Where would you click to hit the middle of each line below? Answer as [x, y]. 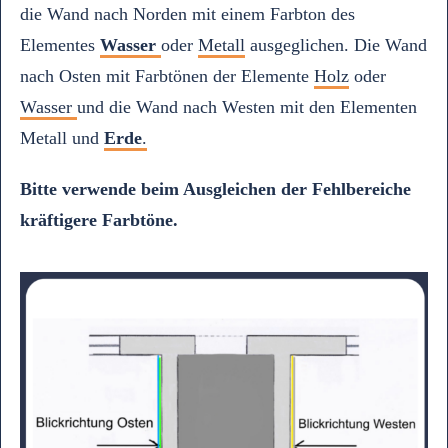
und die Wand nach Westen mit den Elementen [247, 107]
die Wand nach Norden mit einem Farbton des [187, 14]
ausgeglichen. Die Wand [338, 45]
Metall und [62, 138]
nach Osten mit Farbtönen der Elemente [167, 76]
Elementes [60, 45]
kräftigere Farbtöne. [101, 220]
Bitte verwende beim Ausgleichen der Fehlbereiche [215, 189]
